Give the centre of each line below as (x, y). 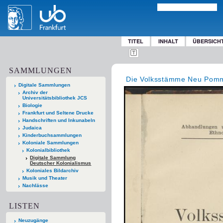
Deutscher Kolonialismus (61, 163)
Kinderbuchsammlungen (52, 135)
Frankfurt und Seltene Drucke (58, 112)
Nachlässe (35, 185)
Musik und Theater (45, 178)
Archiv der (35, 92)
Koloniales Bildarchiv (52, 170)
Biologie (32, 105)
